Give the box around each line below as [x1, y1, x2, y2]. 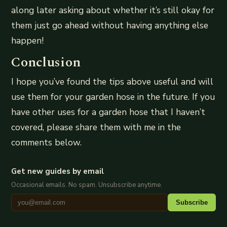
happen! [11, 34, 44, 47]
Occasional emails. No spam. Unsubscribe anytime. [11, 180, 163, 190]
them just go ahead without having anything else [11, 19, 209, 31]
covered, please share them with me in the [11, 121, 181, 133]
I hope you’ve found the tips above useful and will [11, 75, 214, 88]
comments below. [11, 136, 82, 148]
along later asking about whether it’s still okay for [11, 4, 215, 16]
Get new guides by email [11, 166, 104, 176]
